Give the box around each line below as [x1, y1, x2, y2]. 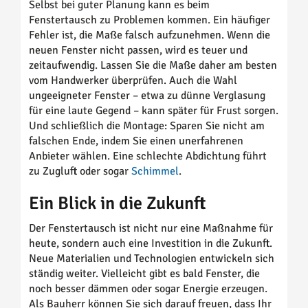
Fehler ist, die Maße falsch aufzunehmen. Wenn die [29, 27, 270, 42]
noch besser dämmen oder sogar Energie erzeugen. [29, 281, 267, 296]
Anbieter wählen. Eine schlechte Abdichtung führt [29, 148, 267, 163]
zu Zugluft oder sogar [29, 164, 131, 178]
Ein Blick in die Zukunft [29, 192, 206, 214]
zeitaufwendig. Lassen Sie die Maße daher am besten [29, 58, 277, 72]
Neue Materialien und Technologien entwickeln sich [29, 251, 274, 265]
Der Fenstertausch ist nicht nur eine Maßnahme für [29, 221, 273, 235]
